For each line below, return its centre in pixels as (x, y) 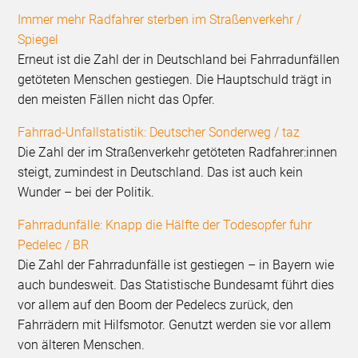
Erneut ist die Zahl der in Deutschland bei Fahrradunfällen (179, 60)
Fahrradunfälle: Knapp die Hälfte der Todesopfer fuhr (165, 225)
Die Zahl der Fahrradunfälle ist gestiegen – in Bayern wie (176, 265)
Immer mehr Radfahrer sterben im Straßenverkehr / (160, 20)
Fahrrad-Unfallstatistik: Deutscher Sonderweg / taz (159, 133)
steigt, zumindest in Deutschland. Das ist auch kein (161, 173)
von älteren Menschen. (82, 345)
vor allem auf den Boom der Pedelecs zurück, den (156, 305)
